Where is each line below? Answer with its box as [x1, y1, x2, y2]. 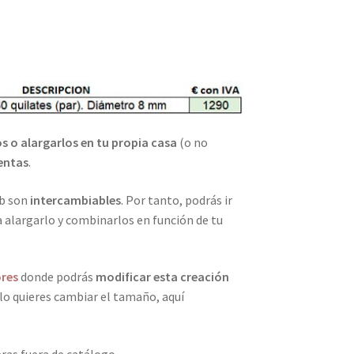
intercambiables [29, 191, 121, 208]
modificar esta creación [95, 269, 229, 285]
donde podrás [17, 269, 96, 285]
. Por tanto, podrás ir [120, 191, 232, 208]
